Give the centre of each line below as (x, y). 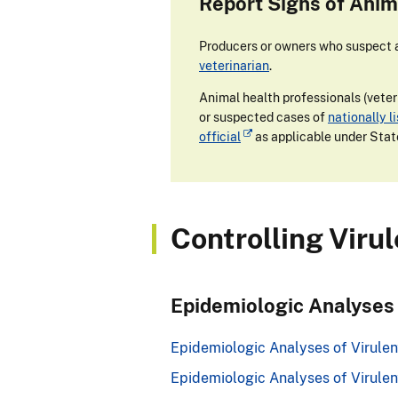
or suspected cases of (263, 117)
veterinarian (234, 66)
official (220, 137)
